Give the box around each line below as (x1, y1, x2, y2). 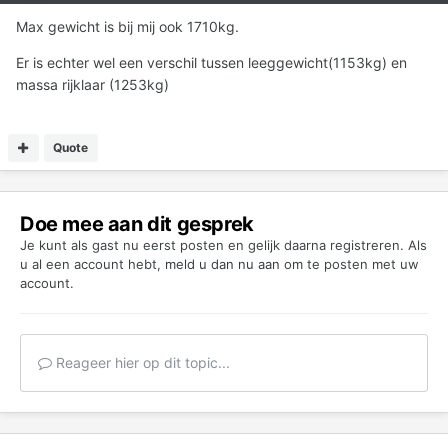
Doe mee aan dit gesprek (20, 211, 254, 236)
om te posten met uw (280, 255, 419, 272)
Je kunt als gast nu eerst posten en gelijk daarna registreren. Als (20, 236, 427, 253)
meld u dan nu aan (165, 255, 280, 272)
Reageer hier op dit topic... (52, 353, 230, 371)
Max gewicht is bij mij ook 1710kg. (16, 17, 239, 35)
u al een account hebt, (20, 255, 165, 272)
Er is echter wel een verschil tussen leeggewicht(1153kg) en (16, 53, 407, 71)
